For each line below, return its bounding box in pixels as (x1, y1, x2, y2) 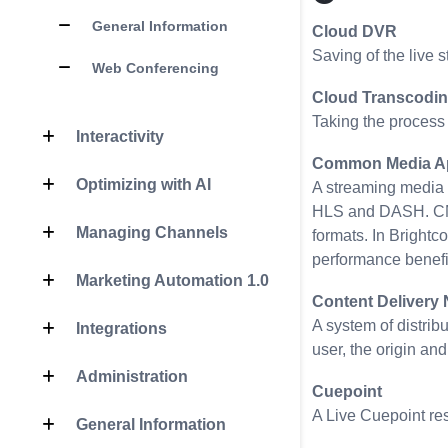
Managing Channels (72, 223, 228, 241)
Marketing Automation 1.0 (72, 271, 269, 289)
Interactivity (72, 127, 164, 145)
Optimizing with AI (72, 175, 211, 193)
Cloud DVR (312, 23, 397, 40)
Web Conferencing (88, 59, 219, 76)
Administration (72, 367, 188, 385)
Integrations (72, 319, 167, 337)
